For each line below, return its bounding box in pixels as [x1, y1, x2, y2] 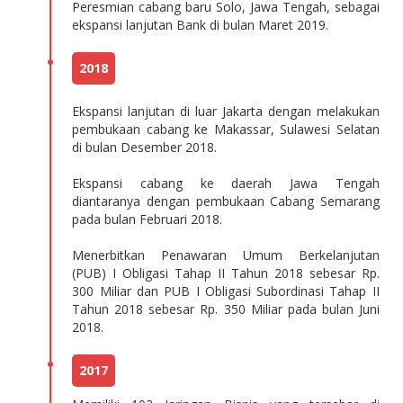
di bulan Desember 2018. [72, 139, 218, 156]
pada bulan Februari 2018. [72, 210, 223, 228]
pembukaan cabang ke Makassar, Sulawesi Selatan [72, 121, 380, 138]
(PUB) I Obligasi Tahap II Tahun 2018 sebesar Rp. [72, 264, 380, 282]
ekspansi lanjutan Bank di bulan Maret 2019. [72, 16, 329, 33]
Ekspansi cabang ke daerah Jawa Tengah [72, 175, 380, 192]
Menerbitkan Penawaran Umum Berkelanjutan [72, 246, 380, 264]
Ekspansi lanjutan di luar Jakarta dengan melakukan [72, 103, 380, 120]
